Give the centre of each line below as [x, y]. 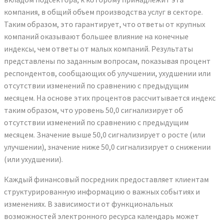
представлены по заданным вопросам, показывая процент [107, 61]
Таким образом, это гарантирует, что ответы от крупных [105, 24]
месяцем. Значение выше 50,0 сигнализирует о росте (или [105, 134]
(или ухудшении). [33, 159]
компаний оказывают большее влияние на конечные [96, 36]
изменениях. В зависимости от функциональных [88, 204]
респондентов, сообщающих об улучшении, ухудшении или [107, 73]
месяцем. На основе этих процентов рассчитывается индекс [110, 97]
